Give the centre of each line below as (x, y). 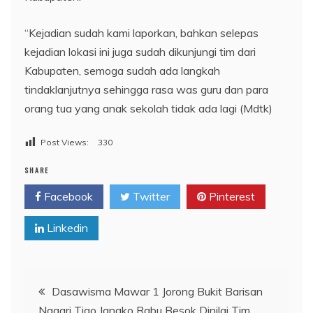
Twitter (150, 196)
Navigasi (58, 286)
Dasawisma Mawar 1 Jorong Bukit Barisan (157, 291)
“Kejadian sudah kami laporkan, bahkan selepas (141, 33)
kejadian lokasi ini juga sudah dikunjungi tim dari (140, 52)
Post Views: (65, 142)
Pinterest (231, 196)
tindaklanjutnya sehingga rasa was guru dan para (146, 89)
